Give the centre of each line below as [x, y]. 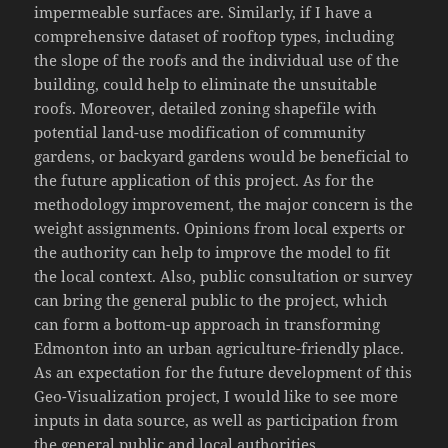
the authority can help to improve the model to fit [212, 252]
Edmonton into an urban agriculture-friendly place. [219, 348]
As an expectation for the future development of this [223, 372]
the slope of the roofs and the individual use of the [217, 60]
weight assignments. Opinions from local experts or [220, 228]
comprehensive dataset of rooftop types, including [214, 36]
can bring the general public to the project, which [211, 300]
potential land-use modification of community [200, 132]
